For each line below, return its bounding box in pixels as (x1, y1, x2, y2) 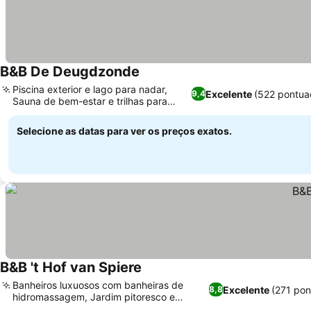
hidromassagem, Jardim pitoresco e (12, 291, 175, 303)
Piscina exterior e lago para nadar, (12, 83, 167, 95)
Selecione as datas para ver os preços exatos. (17, 125, 232, 137)
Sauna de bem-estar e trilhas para (12, 95, 167, 107)
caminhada (12, 107, 62, 119)
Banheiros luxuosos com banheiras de (12, 279, 183, 291)
